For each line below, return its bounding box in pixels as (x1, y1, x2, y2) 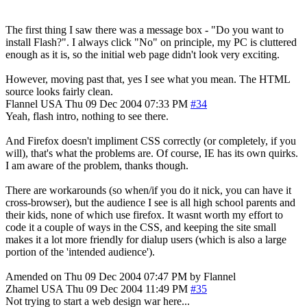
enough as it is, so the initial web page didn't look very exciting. (5, 48, 280, 60)
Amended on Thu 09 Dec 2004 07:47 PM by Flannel (5, 270, 236, 282)
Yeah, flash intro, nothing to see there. (5, 110, 169, 122)
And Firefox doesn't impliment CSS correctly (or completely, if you (5, 134, 296, 147)
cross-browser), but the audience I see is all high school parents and (5, 196, 295, 208)
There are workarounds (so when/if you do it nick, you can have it (5, 184, 291, 196)
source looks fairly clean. (5, 85, 113, 97)
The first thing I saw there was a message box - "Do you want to (5, 23, 284, 36)
